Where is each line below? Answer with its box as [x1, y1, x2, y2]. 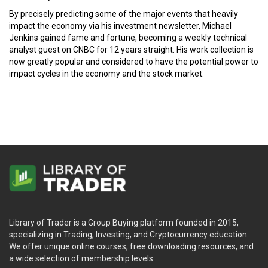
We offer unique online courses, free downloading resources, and [9, 242, 254, 252]
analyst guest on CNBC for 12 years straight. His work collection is [9, 45, 254, 55]
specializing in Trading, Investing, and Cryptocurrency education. [9, 230, 249, 240]
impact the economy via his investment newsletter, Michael [9, 21, 232, 31]
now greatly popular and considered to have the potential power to [9, 57, 258, 67]
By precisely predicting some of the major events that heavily [9, 9, 238, 19]
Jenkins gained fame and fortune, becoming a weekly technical [9, 33, 247, 43]
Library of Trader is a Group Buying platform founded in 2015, [9, 218, 239, 228]
